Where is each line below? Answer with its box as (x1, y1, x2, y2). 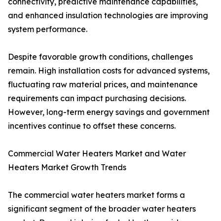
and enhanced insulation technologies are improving (8, 10, 208, 21)
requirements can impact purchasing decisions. (8, 93, 186, 104)
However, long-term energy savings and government (8, 107, 210, 117)
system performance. (8, 24, 87, 35)
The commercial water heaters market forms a (8, 190, 185, 200)
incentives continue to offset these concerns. (8, 121, 176, 131)
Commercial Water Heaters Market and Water (8, 148, 186, 159)
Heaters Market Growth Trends (8, 162, 126, 173)
